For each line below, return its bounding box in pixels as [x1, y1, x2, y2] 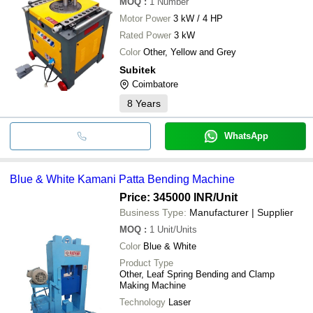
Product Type [119, 257, 173, 268]
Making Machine [119, 279, 186, 291]
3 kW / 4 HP [173, 13, 223, 24]
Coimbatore [132, 78, 178, 89]
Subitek [119, 64, 156, 75]
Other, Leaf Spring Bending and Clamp [119, 268, 275, 279]
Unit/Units [157, 224, 197, 235]
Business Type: [119, 206, 187, 218]
